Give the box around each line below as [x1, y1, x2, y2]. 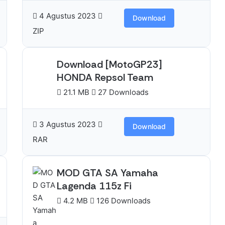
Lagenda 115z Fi [57, 179, 132, 192]
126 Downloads [94, 196, 151, 205]
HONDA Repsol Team [57, 71, 153, 84]
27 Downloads [96, 87, 149, 97]
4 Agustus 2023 [37, 11, 98, 21]
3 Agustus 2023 [37, 120, 98, 129]
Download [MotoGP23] [57, 58, 162, 71]
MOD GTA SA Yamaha [57, 166, 158, 179]
